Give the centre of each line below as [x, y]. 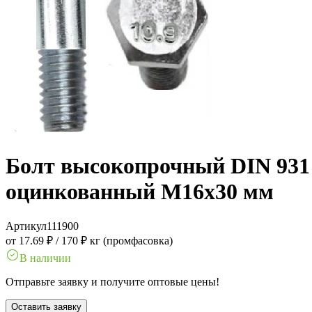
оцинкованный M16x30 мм [140, 192]
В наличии [45, 258]
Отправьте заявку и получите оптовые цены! [112, 281]
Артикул [26, 226]
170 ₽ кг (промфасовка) [117, 240]
